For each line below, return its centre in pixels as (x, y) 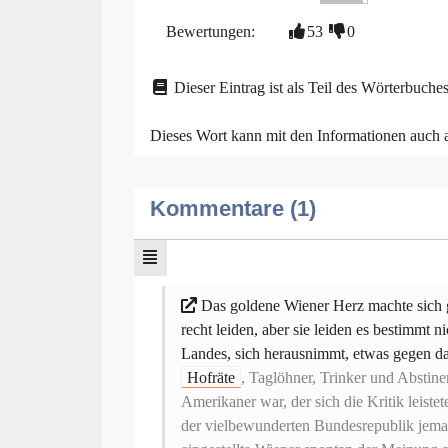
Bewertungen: (210, 31)
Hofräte (210, 377)
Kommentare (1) (233, 208)
